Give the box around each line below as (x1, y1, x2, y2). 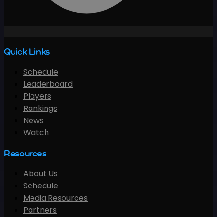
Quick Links (4, 46, 50, 57)
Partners (23, 204, 57, 216)
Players (23, 91, 51, 102)
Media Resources (23, 192, 88, 203)
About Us (23, 168, 58, 179)
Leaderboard (23, 78, 73, 90)
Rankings (23, 103, 57, 114)
